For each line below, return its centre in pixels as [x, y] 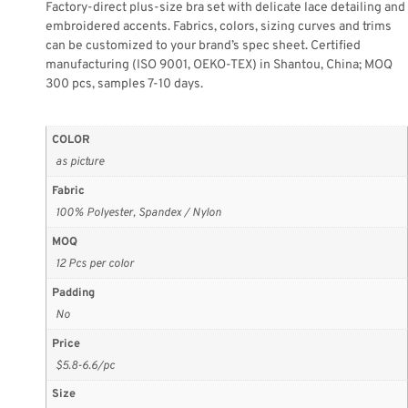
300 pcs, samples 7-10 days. [124, 85]
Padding [74, 293]
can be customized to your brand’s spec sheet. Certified [203, 46]
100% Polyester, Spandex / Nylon [138, 214]
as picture [80, 163]
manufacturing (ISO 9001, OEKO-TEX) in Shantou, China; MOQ [219, 66]
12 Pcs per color [95, 264]
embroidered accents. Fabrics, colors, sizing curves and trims [219, 27]
